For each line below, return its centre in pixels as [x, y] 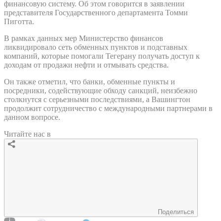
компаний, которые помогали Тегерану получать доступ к [102, 56]
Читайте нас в [27, 134]
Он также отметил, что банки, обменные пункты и [90, 81]
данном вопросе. [32, 117]
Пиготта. [19, 21]
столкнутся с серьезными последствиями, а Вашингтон [97, 99]
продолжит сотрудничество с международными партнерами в [108, 108]
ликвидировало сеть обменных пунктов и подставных [96, 47]
